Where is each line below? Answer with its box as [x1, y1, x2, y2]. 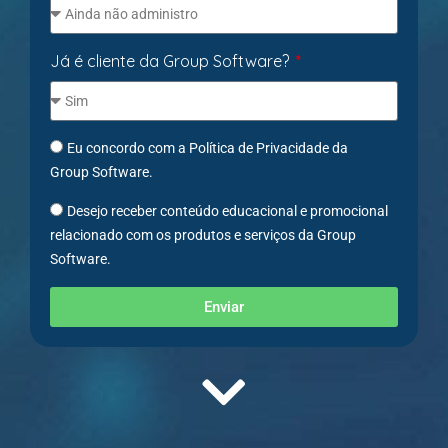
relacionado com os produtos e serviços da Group [50, 227, 356, 243]
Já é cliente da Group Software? [50, 51, 293, 71]
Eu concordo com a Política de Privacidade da [67, 140, 348, 156]
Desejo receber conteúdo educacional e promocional [67, 203, 388, 219]
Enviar [204, 297, 244, 316]
